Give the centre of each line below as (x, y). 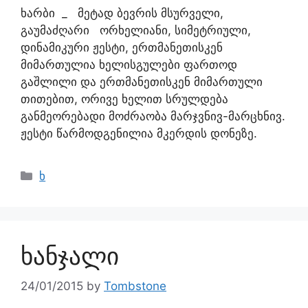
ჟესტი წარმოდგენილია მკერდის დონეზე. (139, 133)
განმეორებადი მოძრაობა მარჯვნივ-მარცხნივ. (153, 116)
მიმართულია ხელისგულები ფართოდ (129, 64)
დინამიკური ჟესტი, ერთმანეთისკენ (122, 47)
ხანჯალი (70, 255)
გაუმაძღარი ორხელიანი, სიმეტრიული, (136, 30)
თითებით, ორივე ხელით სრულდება (124, 99)
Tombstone (135, 286)
